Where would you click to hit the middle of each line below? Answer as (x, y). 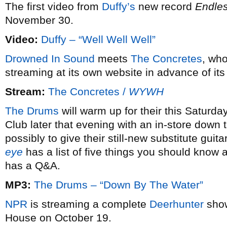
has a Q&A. (33, 165)
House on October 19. (58, 218)
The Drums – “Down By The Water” (119, 185)
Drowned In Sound (50, 59)
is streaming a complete (88, 204)
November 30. (39, 20)
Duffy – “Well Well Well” (98, 39)
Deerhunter (177, 204)
